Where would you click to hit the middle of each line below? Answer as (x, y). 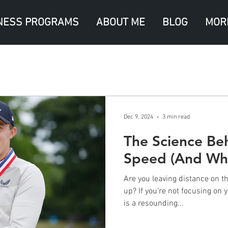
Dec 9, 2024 (138, 117)
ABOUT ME (121, 23)
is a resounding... (154, 204)
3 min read (176, 117)
